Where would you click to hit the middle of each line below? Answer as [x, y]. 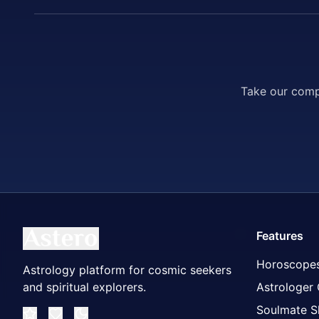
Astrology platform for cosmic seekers [127, 270]
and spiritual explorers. [84, 287]
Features [280, 236]
